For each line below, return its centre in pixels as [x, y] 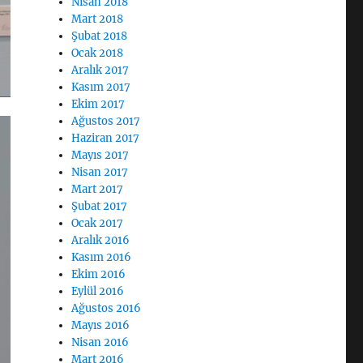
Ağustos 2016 [107, 308]
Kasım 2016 [102, 257]
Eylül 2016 [98, 291]
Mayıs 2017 [100, 155]
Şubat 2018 [100, 36]
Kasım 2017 [101, 87]
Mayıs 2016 [101, 325]
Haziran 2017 [106, 138]
